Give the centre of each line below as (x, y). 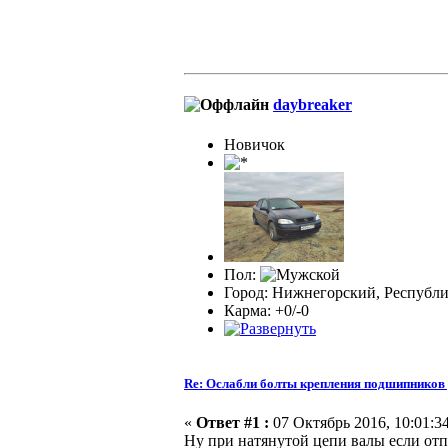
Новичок (254, 144)
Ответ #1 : (232, 422)
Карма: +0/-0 (266, 310)
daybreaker (312, 105)
